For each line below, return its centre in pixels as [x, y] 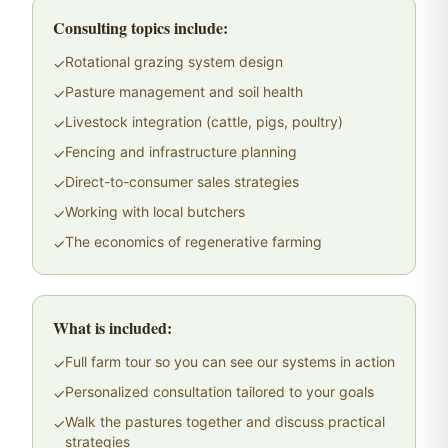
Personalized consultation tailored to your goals [219, 391]
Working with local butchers [155, 211]
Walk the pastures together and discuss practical [225, 421]
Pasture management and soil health [184, 91]
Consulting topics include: [140, 27]
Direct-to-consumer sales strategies [182, 181]
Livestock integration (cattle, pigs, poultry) [204, 121]
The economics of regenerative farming [193, 241]
